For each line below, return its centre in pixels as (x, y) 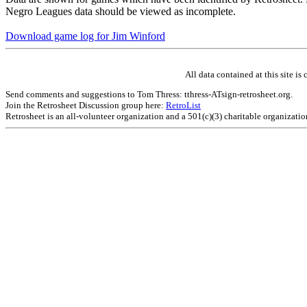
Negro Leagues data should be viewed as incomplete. (121, 11)
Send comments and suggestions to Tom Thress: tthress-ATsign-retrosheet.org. (149, 94)
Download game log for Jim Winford (85, 36)
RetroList (183, 105)
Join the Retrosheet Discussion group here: (86, 105)
